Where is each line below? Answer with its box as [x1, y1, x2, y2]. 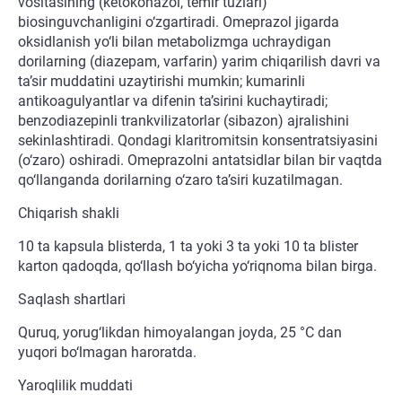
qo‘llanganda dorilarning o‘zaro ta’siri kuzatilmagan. [18, 171, 343, 189]
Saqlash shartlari [18, 291, 126, 309]
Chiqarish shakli [18, 205, 119, 223]
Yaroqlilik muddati [18, 377, 133, 395]
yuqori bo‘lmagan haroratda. [18, 344, 197, 362]
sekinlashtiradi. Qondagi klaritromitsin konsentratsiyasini [18, 132, 378, 150]
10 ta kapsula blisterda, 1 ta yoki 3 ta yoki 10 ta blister [18, 238, 358, 256]
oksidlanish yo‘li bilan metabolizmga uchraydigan [18, 33, 331, 51]
